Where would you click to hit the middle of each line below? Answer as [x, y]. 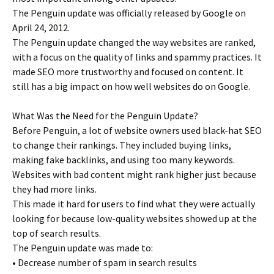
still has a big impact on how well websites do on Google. [131, 86]
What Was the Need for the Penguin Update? [105, 116]
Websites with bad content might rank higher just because [134, 174]
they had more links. [54, 189]
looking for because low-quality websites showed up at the [135, 218]
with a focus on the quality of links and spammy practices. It [137, 57]
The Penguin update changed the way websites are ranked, [134, 42]
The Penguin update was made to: [83, 248]
